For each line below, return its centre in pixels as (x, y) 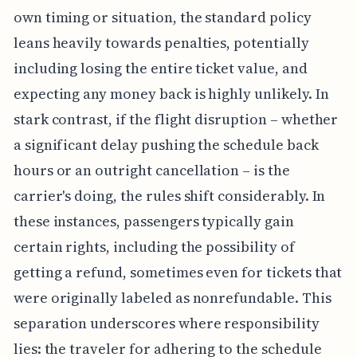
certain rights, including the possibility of (154, 246)
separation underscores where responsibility (166, 323)
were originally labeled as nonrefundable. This (172, 297)
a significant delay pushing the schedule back (166, 144)
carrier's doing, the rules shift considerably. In (169, 195)
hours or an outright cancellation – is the (151, 170)
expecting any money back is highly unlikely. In (171, 93)
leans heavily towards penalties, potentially (161, 42)
